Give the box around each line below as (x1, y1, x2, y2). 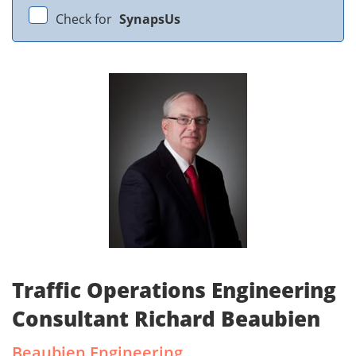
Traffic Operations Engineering (12, 276, 336, 305)
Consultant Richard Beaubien (12, 304, 320, 334)
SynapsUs (119, 10, 180, 29)
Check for (56, 10, 115, 29)
